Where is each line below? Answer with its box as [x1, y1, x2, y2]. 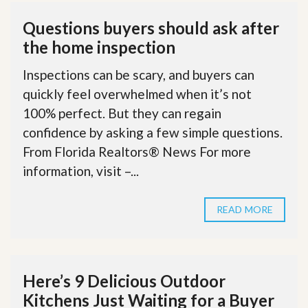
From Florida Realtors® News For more [23, 143, 251, 159]
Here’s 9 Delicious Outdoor [23, 270, 225, 291]
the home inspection [23, 36, 175, 57]
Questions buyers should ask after [23, 17, 279, 38]
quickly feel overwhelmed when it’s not [23, 85, 252, 102]
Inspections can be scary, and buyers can [23, 66, 254, 82]
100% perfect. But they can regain [23, 104, 221, 121]
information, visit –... [23, 162, 139, 179]
